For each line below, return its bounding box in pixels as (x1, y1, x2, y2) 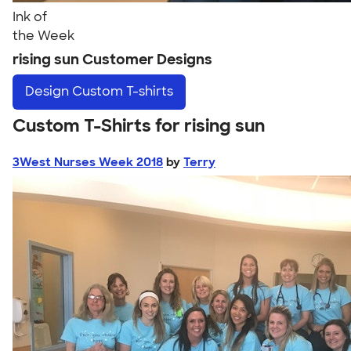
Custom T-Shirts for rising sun (13, 114, 265, 137)
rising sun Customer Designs (13, 50, 212, 69)
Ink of (13, 9, 47, 25)
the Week (13, 27, 74, 44)
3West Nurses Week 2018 (13, 154, 163, 170)
